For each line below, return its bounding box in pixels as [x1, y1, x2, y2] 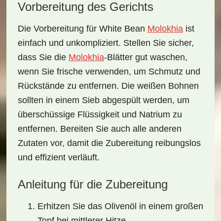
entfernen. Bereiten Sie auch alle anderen [17, 124, 182, 134]
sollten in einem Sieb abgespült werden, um [17, 95, 189, 105]
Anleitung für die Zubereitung [17, 178, 168, 191]
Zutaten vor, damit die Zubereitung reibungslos [17, 138, 201, 148]
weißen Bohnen [137, 81, 199, 91]
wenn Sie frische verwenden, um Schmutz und [17, 67, 200, 76]
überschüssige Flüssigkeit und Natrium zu [17, 110, 182, 119]
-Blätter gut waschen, [104, 52, 187, 62]
